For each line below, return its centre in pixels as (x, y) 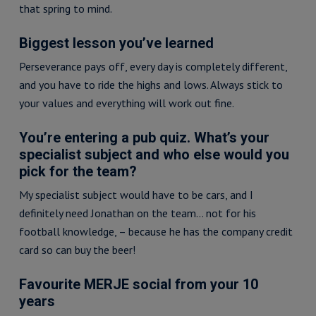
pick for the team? (78, 171)
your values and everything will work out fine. (126, 103)
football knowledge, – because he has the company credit (156, 231)
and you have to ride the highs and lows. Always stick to (151, 85)
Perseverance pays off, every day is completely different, (153, 66)
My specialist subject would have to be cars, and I (136, 195)
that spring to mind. (65, 8)
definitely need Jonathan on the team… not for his (137, 213)
